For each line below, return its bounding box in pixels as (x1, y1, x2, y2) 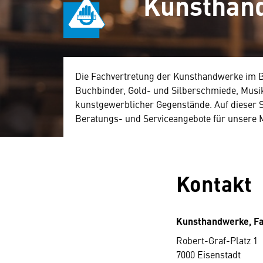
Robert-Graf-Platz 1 (176, 234, 258, 247)
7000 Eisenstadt (176, 248, 241, 261)
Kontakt (176, 168, 252, 198)
